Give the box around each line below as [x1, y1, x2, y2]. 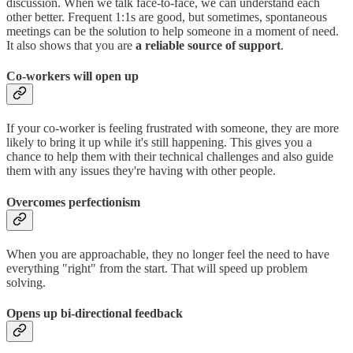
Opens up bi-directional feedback [6, 307, 183, 321]
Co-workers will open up [6, 69, 139, 84]
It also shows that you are [6, 38, 136, 52]
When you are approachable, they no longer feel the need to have [6, 247, 329, 261]
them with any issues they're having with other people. [6, 164, 276, 178]
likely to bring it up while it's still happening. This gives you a [6, 136, 312, 150]
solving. [6, 275, 46, 289]
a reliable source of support [136, 38, 281, 52]
